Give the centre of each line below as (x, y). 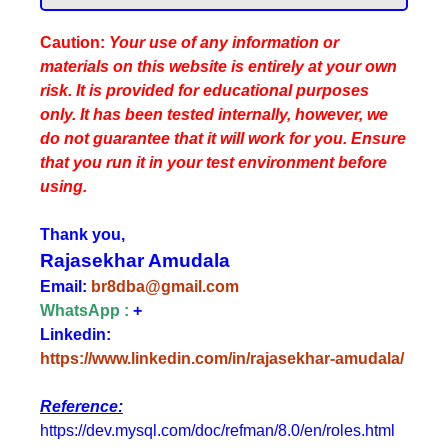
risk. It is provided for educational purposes (204, 90)
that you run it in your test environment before (213, 162)
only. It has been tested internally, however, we (214, 114)
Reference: (81, 406)
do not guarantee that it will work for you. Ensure (223, 138)
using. (63, 186)
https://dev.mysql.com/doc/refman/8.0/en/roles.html (217, 430)
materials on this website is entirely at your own (218, 66)
